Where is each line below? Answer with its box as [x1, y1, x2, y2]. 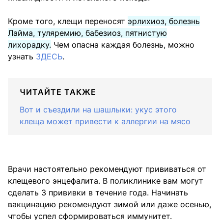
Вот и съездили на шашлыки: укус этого [20, 105, 177, 115]
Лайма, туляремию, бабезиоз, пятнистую [8, 28, 167, 38]
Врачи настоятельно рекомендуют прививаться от [8, 164, 206, 174]
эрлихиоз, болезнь [128, 16, 200, 27]
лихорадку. [8, 40, 51, 50]
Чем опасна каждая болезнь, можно [51, 40, 194, 50]
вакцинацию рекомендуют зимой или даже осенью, [8, 199, 211, 210]
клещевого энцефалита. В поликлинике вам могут [8, 176, 203, 186]
